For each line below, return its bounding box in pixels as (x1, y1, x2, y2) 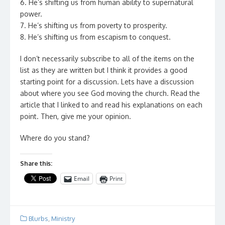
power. (20, 10, 42, 18)
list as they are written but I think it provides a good (20, 66, 187, 74)
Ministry (51, 214, 75, 222)
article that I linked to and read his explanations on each (20, 100, 202, 109)
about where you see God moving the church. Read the (20, 89, 200, 97)
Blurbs (29, 214, 48, 222)
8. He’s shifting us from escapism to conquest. (20, 33, 171, 41)
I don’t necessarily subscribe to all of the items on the (20, 54, 194, 63)
